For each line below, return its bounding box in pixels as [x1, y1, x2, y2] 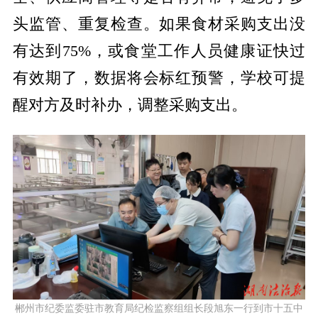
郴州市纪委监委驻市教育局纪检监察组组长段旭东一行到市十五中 [15, 302, 303, 314]
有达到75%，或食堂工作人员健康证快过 [12, 43, 306, 60]
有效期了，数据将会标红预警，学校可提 [12, 70, 306, 87]
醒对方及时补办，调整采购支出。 [12, 97, 247, 114]
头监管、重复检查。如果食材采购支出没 [12, 16, 306, 33]
